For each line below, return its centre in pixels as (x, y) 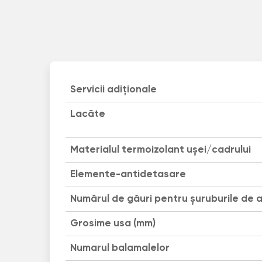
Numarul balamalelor (120, 248)
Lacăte (87, 114)
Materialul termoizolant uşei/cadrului (160, 150)
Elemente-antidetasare (128, 174)
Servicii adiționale (113, 89)
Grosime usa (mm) (113, 223)
